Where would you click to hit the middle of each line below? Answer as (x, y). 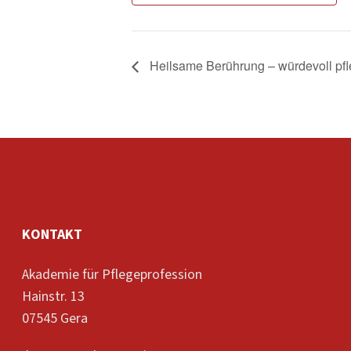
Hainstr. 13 (53, 296)
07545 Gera (55, 318)
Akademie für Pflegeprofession (112, 274)
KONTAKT (52, 233)
